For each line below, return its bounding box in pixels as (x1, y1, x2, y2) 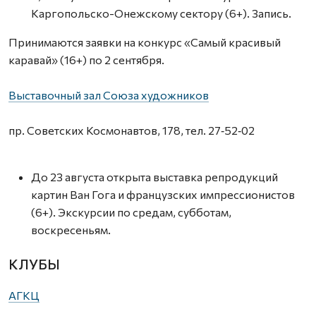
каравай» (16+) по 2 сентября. (8, 52, 164, 66)
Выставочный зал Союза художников (8, 87, 209, 102)
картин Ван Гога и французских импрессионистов (31, 187, 295, 201)
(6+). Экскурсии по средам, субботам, (31, 205, 231, 219)
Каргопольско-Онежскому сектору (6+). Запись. (31, 6, 291, 20)
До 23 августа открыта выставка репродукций (31, 169, 278, 183)
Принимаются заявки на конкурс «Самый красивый (8, 35, 281, 49)
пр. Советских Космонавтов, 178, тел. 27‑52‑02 (8, 123, 255, 137)
